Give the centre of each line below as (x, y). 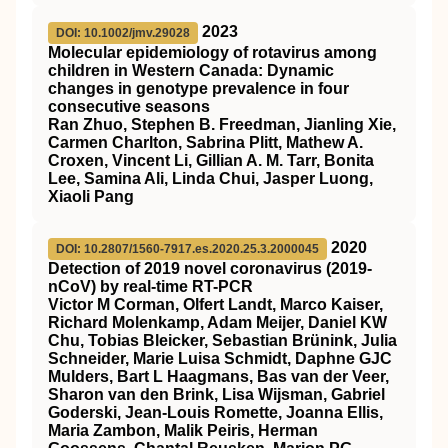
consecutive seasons (129, 106)
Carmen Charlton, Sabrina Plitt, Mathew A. (205, 142)
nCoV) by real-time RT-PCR (150, 286)
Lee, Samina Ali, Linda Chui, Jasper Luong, (210, 178)
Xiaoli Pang (91, 196)
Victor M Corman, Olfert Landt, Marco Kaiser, (215, 304)
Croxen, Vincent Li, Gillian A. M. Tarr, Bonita (211, 160)
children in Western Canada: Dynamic (191, 70)
